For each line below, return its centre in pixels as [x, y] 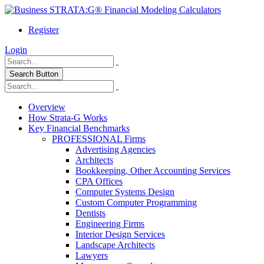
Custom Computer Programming [136, 202]
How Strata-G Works [68, 118]
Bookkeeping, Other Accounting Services [153, 171]
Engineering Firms [110, 224]
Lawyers [92, 255]
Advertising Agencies [115, 149]
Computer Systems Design [125, 192]
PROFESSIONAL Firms [99, 139]
